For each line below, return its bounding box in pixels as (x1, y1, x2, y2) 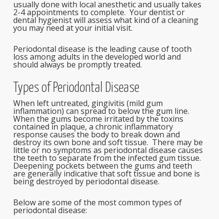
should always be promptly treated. (13, 59, 142, 70)
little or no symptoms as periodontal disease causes (13, 145, 203, 155)
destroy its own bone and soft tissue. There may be (13, 137, 203, 148)
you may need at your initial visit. (13, 22, 132, 33)
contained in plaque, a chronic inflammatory (13, 121, 173, 132)
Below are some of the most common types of (13, 197, 182, 208)
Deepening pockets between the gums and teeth (13, 160, 192, 171)
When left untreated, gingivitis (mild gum (13, 98, 163, 109)
